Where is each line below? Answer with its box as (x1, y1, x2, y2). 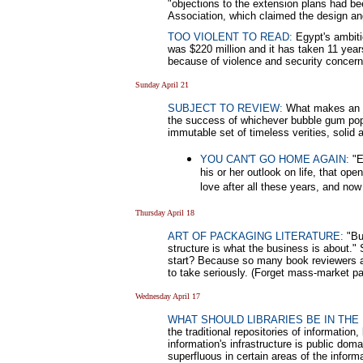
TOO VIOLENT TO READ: (168, 30, 293, 43)
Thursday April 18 (135, 207, 194, 217)
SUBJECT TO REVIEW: (168, 101, 283, 114)
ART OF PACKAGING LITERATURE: (168, 229, 344, 242)
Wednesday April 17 (135, 291, 200, 301)
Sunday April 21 (135, 79, 189, 89)
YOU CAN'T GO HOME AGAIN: (200, 152, 349, 165)
